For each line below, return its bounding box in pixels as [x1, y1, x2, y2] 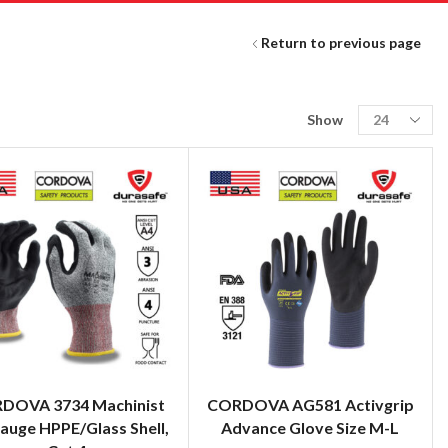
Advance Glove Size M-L [221, 417, 400, 437]
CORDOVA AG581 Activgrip [206, 394, 414, 414]
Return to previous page [261, 34, 422, 52]
